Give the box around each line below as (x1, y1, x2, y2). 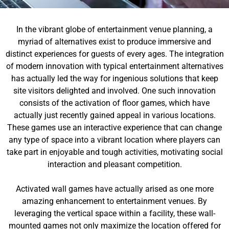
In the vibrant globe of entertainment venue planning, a (16, 25, 213, 34)
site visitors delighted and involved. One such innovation (13, 86, 216, 96)
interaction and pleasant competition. (47, 159, 182, 169)
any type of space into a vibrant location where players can (9, 135, 220, 145)
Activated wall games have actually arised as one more (15, 184, 214, 194)
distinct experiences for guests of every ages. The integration (5, 49, 224, 59)
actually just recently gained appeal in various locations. (13, 110, 216, 120)
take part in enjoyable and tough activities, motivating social (6, 147, 223, 157)
